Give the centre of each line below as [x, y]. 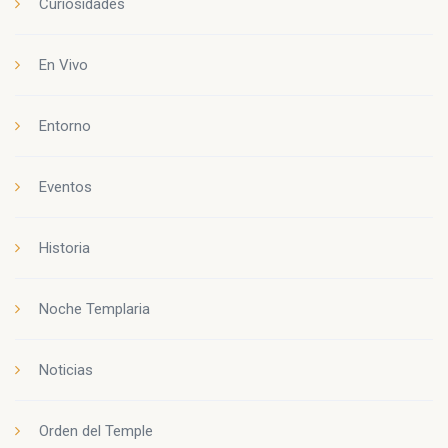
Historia [64, 247]
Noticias [66, 369]
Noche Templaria [94, 308]
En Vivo [63, 64]
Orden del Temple [96, 430]
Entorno [65, 125]
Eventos [65, 186]
